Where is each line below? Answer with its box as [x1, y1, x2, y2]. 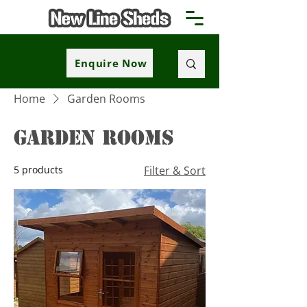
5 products [14, 163, 63, 176]
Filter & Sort [144, 163, 206, 178]
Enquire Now [75, 56, 147, 70]
